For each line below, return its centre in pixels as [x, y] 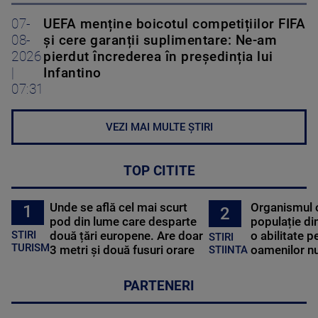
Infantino [72, 73]
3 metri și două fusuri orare [122, 250]
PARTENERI [159, 286]
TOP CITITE [159, 171]
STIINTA [228, 250]
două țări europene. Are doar [127, 236]
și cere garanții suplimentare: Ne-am [160, 41]
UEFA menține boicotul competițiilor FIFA [174, 24]
